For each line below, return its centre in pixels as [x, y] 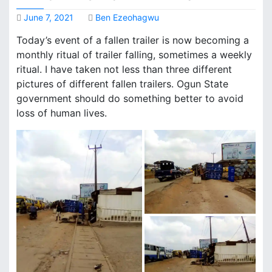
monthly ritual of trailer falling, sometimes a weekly [134, 55]
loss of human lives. [62, 113]
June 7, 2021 [49, 18]
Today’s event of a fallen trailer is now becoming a [133, 40]
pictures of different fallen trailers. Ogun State [122, 84]
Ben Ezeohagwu [127, 18]
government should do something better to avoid [130, 99]
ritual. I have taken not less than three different [124, 70]
